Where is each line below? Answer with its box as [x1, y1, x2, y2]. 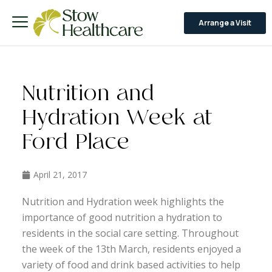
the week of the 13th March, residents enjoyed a [21, 242, 241, 256]
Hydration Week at [21, 109, 212, 129]
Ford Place [21, 133, 129, 153]
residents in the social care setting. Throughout [21, 226, 239, 240]
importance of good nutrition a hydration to [21, 211, 222, 224]
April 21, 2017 [33, 169, 87, 180]
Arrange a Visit [198, 17, 251, 28]
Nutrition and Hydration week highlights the [21, 195, 224, 208]
